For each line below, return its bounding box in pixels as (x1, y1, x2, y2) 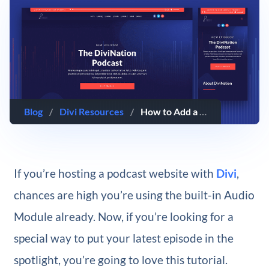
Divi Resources (59, 105, 124, 117)
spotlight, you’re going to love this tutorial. (13, 253, 228, 267)
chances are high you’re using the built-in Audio (13, 188, 255, 202)
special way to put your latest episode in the (13, 231, 234, 246)
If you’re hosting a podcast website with (13, 166, 216, 181)
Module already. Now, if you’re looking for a (13, 210, 234, 224)
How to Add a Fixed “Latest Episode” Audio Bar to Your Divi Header (141, 105, 200, 117)
